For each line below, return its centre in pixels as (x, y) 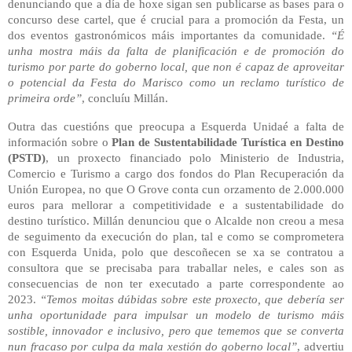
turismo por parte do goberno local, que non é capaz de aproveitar (176, 67)
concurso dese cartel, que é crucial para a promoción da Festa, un (176, 20)
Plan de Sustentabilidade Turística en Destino (228, 142)
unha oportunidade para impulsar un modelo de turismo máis (176, 315)
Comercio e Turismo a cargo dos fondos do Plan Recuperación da (176, 173)
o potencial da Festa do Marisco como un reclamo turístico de (176, 83)
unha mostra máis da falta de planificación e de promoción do (176, 51)
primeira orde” (45, 99)
